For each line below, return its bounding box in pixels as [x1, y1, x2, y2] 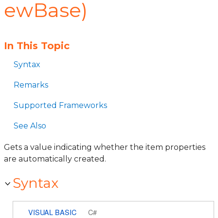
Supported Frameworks [14, 101, 107, 110]
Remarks [14, 80, 48, 90]
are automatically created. [4, 154, 106, 163]
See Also [14, 121, 46, 130]
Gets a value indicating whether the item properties [4, 143, 205, 152]
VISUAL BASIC [28, 206, 76, 217]
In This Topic [4, 40, 70, 52]
